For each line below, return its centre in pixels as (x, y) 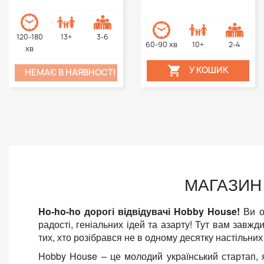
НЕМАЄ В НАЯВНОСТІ (70, 73)
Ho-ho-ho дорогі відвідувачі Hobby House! (141, 211)
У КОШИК (209, 70)
